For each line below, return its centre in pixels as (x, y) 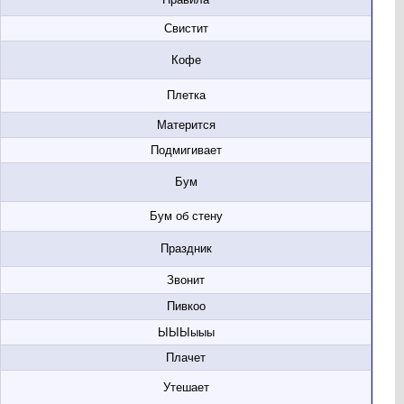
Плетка (186, 95)
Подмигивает (186, 150)
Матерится (186, 125)
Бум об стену (186, 216)
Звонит (186, 280)
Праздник (186, 248)
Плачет (186, 358)
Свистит (186, 28)
